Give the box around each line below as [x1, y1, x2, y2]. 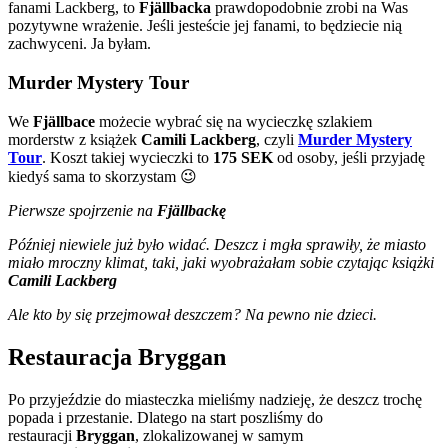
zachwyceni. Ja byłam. [8, 35, 151, 53]
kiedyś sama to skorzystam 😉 [8, 167, 197, 185]
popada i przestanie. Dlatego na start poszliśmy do [8, 408, 323, 426]
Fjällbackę [157, 201, 226, 219]
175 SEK [213, 148, 273, 166]
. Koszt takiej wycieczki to [42, 148, 213, 166]
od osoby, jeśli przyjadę [273, 148, 425, 166]
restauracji [8, 426, 76, 444]
